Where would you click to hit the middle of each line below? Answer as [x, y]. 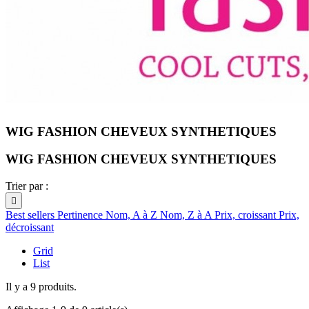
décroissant [30, 228]
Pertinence [81, 215]
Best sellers [31, 215]
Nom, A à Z [133, 215]
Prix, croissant [247, 215]
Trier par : [27, 186]
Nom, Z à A [187, 215]
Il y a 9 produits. [41, 287]
